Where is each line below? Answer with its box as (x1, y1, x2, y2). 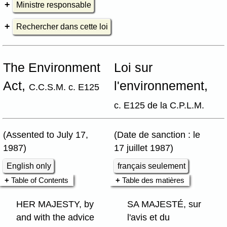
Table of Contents (11, 175, 68, 184)
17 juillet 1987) (114, 142, 173, 153)
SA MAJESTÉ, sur (127, 199, 202, 210)
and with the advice (16, 212, 95, 223)
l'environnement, (114, 79, 208, 93)
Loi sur (114, 61, 153, 75)
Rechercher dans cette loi (16, 22, 108, 31)
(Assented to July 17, (3, 129, 88, 140)
